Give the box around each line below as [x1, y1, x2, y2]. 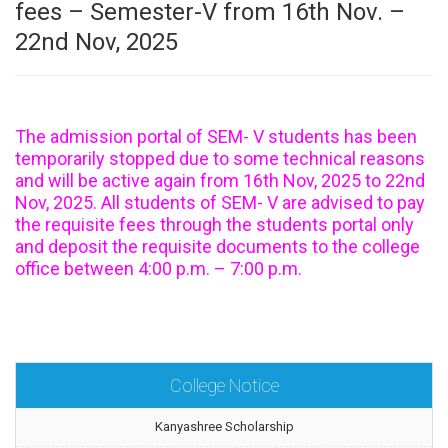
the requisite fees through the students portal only [15, 214, 414, 235]
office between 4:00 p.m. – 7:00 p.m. [15, 258, 306, 279]
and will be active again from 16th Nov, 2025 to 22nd [15, 170, 425, 191]
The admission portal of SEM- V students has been [15, 126, 417, 147]
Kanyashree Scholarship [154, 419, 294, 434]
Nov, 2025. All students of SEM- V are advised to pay [15, 192, 425, 213]
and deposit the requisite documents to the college [15, 236, 420, 257]
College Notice [169, 375, 279, 396]
